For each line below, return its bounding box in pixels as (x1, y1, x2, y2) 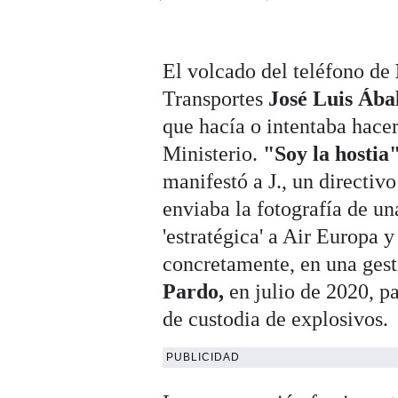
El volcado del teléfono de (163, 60, 391, 84)
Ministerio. (163, 142, 264, 166)
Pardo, (163, 280, 225, 304)
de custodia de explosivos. (163, 307, 389, 331)
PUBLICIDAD (166, 351, 241, 364)
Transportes (163, 87, 269, 111)
